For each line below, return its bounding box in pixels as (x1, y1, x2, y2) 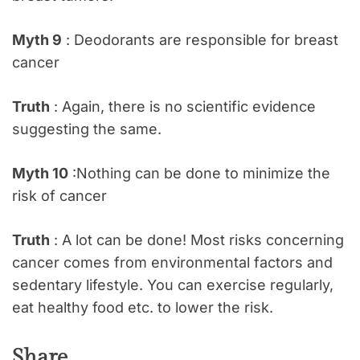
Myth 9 (12, 31, 62, 48)
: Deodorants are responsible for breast (62, 31, 338, 48)
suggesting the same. (12, 120, 162, 137)
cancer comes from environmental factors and (12, 253, 333, 271)
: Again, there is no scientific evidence (50, 97, 316, 115)
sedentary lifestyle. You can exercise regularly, (12, 276, 333, 293)
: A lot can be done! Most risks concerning (50, 231, 344, 248)
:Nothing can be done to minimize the (68, 164, 330, 182)
